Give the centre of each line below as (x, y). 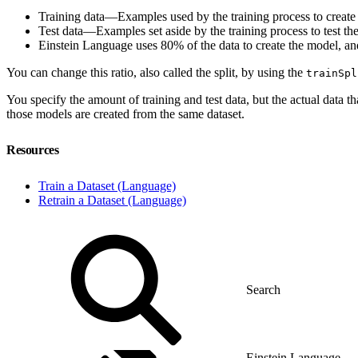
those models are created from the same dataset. (125, 113)
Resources (34, 149)
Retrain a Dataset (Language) (112, 200)
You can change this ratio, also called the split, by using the (156, 72)
